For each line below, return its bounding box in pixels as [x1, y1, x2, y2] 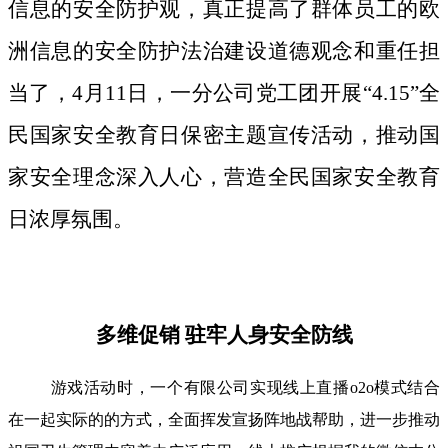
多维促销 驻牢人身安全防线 [95, 323, 353, 348]
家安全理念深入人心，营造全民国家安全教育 [8, 165, 440, 190]
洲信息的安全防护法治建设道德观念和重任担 [8, 39, 440, 64]
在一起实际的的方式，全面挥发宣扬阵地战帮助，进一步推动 [8, 411, 440, 429]
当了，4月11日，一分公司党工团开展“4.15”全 [8, 81, 440, 106]
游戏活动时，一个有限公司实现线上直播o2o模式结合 [50, 379, 440, 397]
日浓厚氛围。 [8, 207, 134, 232]
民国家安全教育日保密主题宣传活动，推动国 [8, 123, 440, 148]
